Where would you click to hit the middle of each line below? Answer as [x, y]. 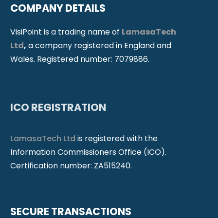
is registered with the [118, 138]
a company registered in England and [99, 45]
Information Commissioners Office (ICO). [88, 152]
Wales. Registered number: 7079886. [80, 59]
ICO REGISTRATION [58, 107]
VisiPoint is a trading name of [66, 32]
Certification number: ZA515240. [71, 165]
